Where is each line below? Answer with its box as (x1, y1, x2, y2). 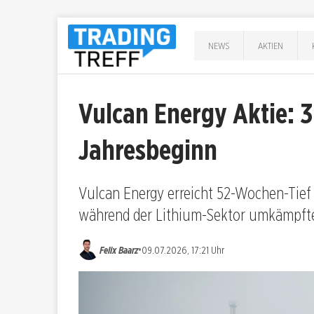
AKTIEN (258, 39, 284, 51)
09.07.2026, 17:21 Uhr (142, 243, 224, 256)
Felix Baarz (100, 243, 138, 256)
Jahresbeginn (78, 133, 217, 167)
